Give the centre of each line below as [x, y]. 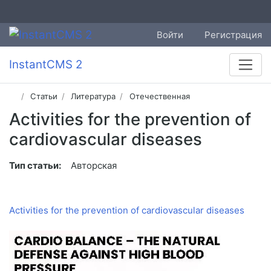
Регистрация [233, 34]
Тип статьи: [35, 166]
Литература [93, 96]
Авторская [94, 166]
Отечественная [159, 96]
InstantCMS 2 [46, 65]
